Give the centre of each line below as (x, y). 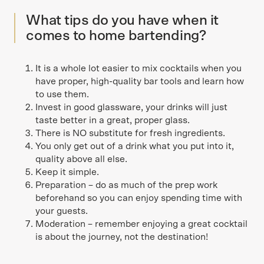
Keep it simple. (67, 172)
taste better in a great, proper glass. (113, 120)
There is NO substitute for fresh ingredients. (130, 133)
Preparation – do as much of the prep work (126, 185)
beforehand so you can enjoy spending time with (139, 198)
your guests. (62, 211)
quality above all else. (81, 159)
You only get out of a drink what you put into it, (135, 146)
